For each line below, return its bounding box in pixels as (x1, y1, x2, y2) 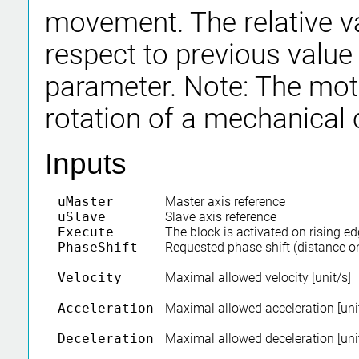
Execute (58, 224, 114, 240)
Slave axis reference (164, 209, 276, 225)
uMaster (58, 194, 114, 210)
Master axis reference (164, 194, 285, 210)
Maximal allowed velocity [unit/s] (164, 270, 351, 286)
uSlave (58, 209, 106, 225)
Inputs (45, 147, 127, 181)
